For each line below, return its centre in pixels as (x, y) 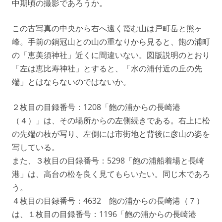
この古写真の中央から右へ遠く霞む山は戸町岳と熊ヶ (107, 28)
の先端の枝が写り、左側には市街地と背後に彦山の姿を (111, 134)
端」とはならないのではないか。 (71, 82)
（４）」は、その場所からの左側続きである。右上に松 (111, 120)
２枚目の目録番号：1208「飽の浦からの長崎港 (96, 107)
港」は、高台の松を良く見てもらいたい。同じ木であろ (111, 174)
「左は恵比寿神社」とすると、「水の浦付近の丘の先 (107, 68)
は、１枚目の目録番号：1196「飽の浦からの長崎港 (104, 214)
